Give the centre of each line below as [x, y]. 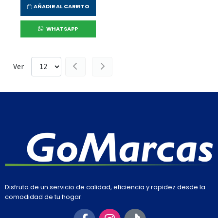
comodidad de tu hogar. [44, 197]
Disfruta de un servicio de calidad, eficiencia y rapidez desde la [105, 187]
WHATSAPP [62, 29]
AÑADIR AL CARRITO [61, 6]
